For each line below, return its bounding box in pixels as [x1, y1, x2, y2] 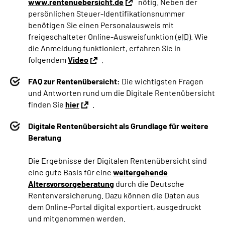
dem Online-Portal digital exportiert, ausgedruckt [28, 202, 201, 212]
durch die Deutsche [114, 179, 184, 189]
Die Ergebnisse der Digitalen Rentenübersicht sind [28, 156, 207, 166]
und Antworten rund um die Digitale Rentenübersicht [28, 88, 215, 98]
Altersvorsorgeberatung [28, 179, 114, 189]
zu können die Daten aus [114, 190, 199, 200]
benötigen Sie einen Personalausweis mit [28, 20, 174, 30]
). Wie [189, 32, 208, 42]
